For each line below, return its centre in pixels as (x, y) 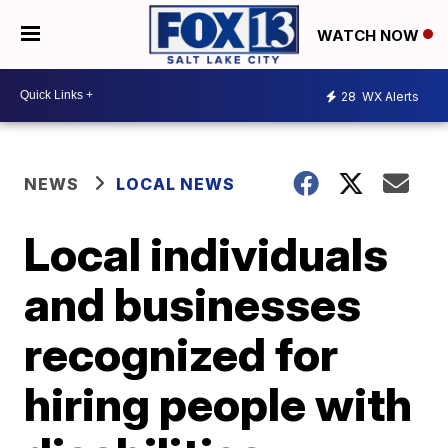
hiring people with (218, 403)
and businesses (193, 303)
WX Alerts (389, 97)
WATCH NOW (370, 35)
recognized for (181, 353)
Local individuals (206, 253)
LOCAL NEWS (176, 183)
